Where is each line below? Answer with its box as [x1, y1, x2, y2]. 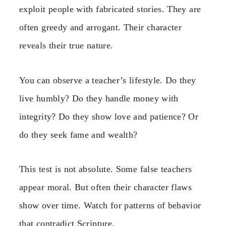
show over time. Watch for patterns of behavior [19, 200, 201, 210]
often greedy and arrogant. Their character [19, 22, 182, 33]
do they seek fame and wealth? [19, 129, 138, 140]
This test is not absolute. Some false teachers [19, 164, 192, 174]
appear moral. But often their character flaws [19, 182, 192, 192]
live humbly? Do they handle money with [19, 93, 179, 103]
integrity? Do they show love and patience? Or [19, 111, 199, 122]
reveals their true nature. [19, 40, 114, 51]
